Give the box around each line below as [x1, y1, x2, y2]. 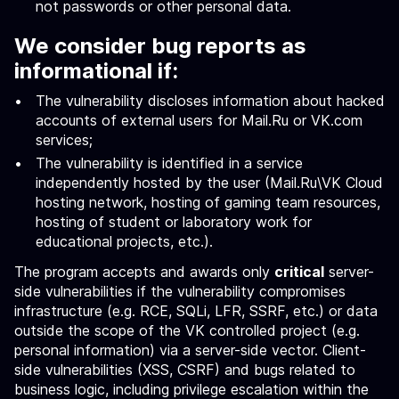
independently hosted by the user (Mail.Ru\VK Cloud [36, 174, 383, 191]
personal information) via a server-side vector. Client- [14, 341, 366, 359]
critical [274, 263, 324, 281]
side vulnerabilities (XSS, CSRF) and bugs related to [14, 361, 355, 379]
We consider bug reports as [14, 33, 306, 59]
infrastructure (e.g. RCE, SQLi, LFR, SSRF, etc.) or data [14, 302, 378, 320]
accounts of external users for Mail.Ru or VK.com [36, 111, 362, 129]
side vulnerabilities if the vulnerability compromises [14, 282, 346, 300]
